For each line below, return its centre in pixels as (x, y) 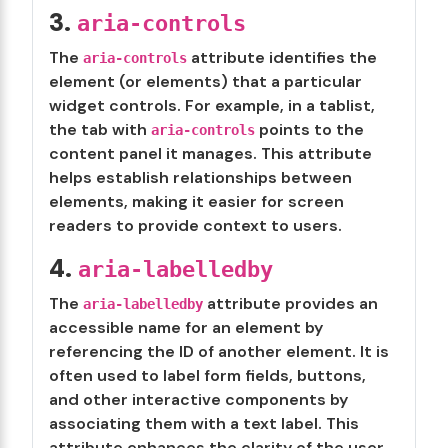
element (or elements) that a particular (205, 81)
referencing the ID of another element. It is (219, 351)
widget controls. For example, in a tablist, (212, 105)
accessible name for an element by (186, 327)
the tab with (100, 129)
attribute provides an (290, 303)
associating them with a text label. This (204, 423)
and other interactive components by (198, 399)
